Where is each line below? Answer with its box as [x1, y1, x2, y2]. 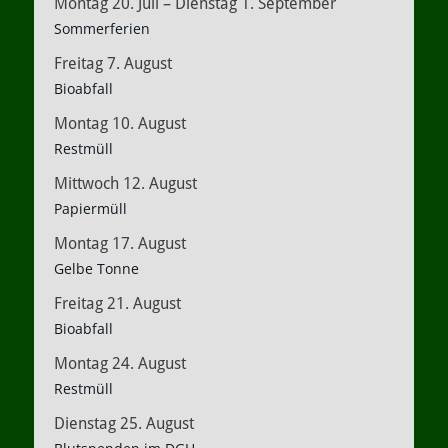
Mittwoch [54, 174, 119, 193]
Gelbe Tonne [54, 259, 139, 278]
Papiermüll [54, 199, 127, 218]
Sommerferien [54, 19, 150, 38]
